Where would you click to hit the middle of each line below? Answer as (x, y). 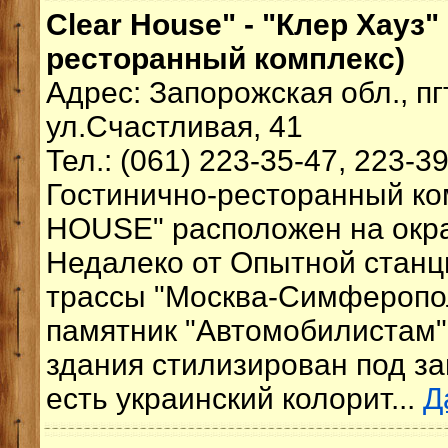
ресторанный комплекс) (225, 58)
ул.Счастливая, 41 (174, 126)
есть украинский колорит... (234, 398)
